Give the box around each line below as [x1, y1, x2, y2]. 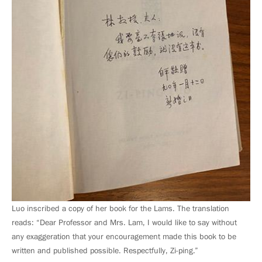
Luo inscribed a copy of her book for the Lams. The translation [12, 204, 229, 212]
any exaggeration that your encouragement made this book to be [12, 232, 236, 240]
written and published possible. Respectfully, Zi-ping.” [12, 246, 198, 254]
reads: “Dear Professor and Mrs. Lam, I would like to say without [12, 218, 237, 226]
